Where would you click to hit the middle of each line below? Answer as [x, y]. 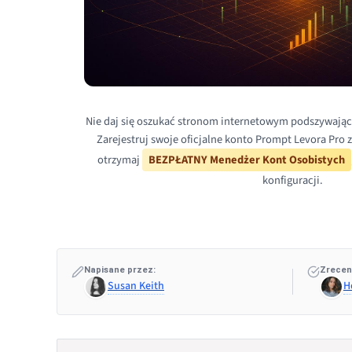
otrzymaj [119, 159]
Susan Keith [136, 286]
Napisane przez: [120, 269]
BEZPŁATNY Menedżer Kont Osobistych [246, 159]
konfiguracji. [292, 180]
